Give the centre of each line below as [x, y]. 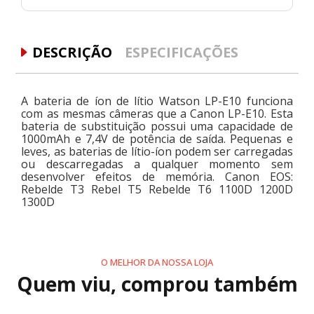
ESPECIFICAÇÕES [182, 53]
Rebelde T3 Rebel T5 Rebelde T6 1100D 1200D [157, 189]
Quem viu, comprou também [157, 284]
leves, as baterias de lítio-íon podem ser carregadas [157, 151]
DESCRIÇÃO [73, 53]
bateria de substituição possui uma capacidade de [157, 126]
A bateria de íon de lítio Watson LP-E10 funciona [157, 101]
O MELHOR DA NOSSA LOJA [157, 262]
